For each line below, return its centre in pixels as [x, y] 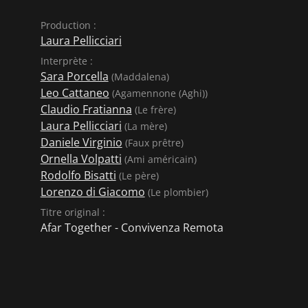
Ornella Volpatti [81, 159]
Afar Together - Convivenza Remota [132, 228]
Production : [68, 25]
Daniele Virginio [81, 142]
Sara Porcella [74, 76]
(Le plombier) [176, 192]
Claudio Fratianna [86, 109]
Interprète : [66, 61]
